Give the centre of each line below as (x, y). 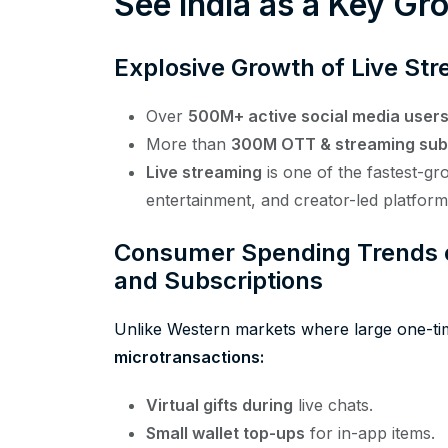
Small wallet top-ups (225, 433)
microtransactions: (189, 357)
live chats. (333, 405)
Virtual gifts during (219, 405)
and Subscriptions (218, 281)
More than (188, 144)
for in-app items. (370, 433)
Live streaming (204, 172)
